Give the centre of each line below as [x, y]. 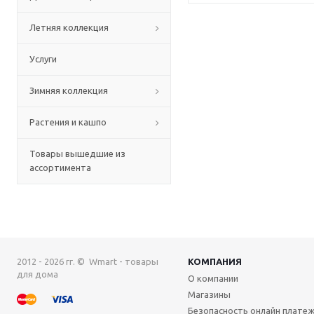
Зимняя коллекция [69, 90]
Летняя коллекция [69, 27]
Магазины [209, 294]
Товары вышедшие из [77, 153]
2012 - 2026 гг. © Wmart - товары [88, 261]
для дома [37, 274]
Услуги [43, 59]
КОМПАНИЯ [215, 261]
